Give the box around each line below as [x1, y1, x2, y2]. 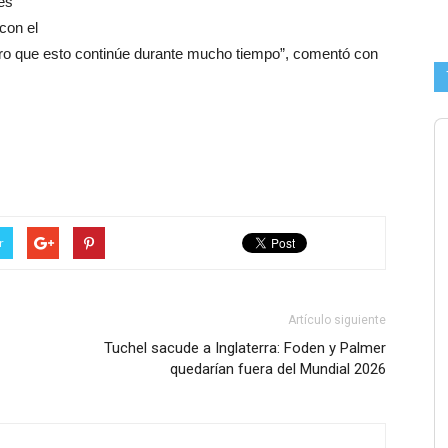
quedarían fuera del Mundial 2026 [170, 360, 386, 378]
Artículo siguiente [288, 313, 386, 327]
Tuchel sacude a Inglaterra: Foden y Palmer [104, 339, 386, 357]
